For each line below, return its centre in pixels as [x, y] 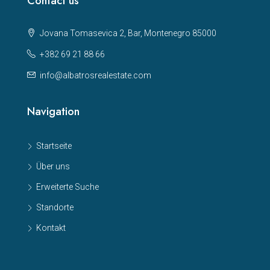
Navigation [53, 111]
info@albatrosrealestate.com [96, 75]
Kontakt [51, 228]
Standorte [55, 207]
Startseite [54, 146]
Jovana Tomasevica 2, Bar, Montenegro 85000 [127, 33]
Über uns [53, 166]
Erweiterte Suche [67, 187]
